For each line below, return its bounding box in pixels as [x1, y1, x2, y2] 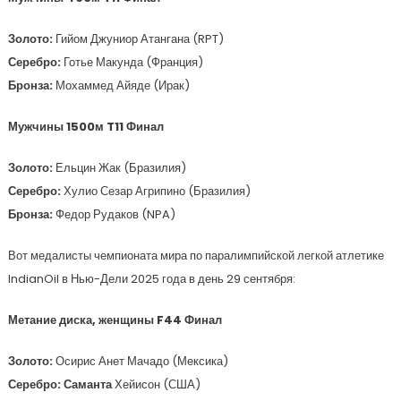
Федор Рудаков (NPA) [55, 206, 175, 223]
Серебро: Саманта [7, 376, 112, 393]
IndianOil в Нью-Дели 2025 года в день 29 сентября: [7, 270, 295, 287]
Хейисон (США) [111, 376, 200, 393]
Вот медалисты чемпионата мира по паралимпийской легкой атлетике [7, 247, 384, 264]
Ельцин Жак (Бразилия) [55, 159, 186, 176]
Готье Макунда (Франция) [63, 54, 203, 71]
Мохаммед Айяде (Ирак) [55, 77, 190, 94]
